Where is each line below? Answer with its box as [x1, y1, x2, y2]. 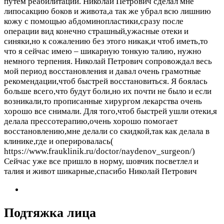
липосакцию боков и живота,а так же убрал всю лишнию [4, 6, 211, 16]
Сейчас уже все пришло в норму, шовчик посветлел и [4, 156, 198, 166]
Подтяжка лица [4, 205, 96, 220]
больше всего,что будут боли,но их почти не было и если [4, 86, 211, 96]
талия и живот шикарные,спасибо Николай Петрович [4, 166, 197, 176]
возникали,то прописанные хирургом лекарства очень [4, 96, 202, 106]
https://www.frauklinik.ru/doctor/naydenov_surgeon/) [4, 146, 195, 156]
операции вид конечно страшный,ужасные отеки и [4, 26, 188, 36]
